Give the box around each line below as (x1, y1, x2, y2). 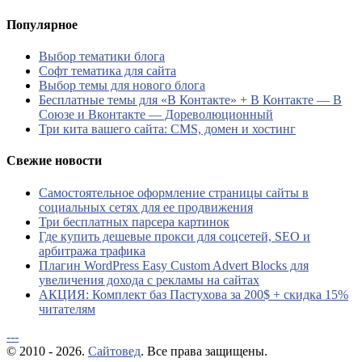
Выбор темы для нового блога (39, 78, 205, 93)
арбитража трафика (39, 243, 145, 258)
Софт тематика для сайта (39, 64, 176, 78)
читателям (39, 301, 95, 316)
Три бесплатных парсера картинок (39, 214, 229, 229)
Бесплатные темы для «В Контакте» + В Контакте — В (39, 93, 342, 107)
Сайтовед (88, 343, 141, 358)
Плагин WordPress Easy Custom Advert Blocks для (39, 258, 309, 272)
